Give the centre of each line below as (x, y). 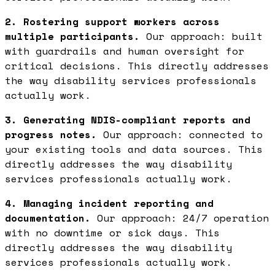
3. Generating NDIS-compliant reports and (128, 120)
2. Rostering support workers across (112, 22)
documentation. (48, 218)
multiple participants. (72, 37)
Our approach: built (201, 37)
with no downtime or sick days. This (112, 233)
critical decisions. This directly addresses (137, 66)
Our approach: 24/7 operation (180, 218)
